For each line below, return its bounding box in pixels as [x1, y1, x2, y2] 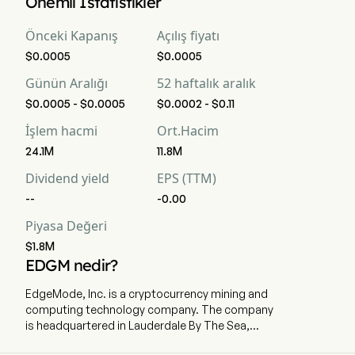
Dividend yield [25, 170, 109, 187]
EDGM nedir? [25, 255, 118, 275]
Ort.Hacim [157, 122, 219, 139]
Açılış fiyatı [157, 27, 219, 44]
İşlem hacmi [25, 122, 97, 139]
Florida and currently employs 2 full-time [25, 334, 232, 348]
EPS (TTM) [157, 170, 216, 187]
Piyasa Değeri [25, 217, 107, 235]
